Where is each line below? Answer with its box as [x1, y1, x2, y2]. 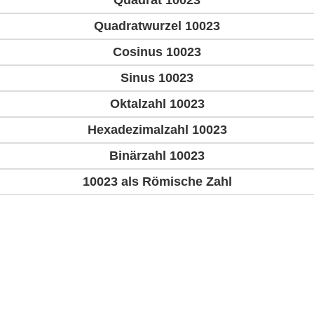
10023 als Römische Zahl [82, 175, 232, 189]
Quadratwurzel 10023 [94, 19, 220, 34]
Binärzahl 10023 [109, 149, 205, 163]
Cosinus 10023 [113, 45, 201, 60]
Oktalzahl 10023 [109, 97, 205, 111]
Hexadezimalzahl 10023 [87, 123, 227, 137]
